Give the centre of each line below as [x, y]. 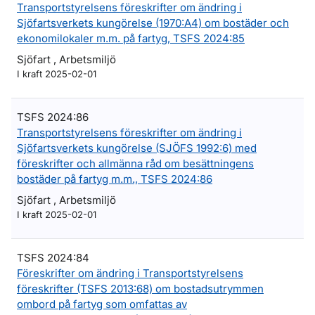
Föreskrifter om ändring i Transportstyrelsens [130, 273]
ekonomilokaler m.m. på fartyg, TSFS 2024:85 [131, 38]
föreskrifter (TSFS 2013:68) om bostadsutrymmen [140, 289]
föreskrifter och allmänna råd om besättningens [135, 163]
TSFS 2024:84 [53, 258]
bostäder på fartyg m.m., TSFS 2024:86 [115, 179]
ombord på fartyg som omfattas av [102, 304]
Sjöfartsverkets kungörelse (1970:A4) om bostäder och [153, 23]
